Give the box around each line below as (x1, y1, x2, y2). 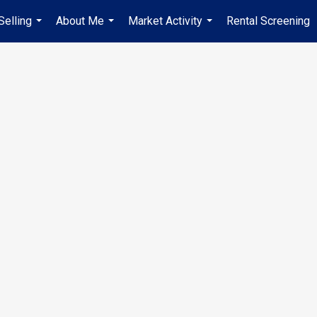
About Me (56, 14, 104, 28)
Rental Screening (226, 14, 310, 28)
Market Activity (128, 14, 202, 28)
